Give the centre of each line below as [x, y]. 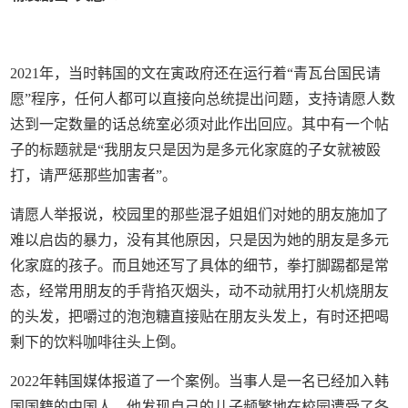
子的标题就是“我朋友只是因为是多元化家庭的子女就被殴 [196, 149]
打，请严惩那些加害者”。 [94, 175]
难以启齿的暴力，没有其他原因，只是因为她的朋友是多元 [200, 240]
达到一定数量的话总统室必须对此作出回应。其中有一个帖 [200, 124]
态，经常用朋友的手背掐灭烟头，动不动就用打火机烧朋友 [200, 291]
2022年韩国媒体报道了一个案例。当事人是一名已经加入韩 [200, 381]
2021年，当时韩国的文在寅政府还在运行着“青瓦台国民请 [196, 73]
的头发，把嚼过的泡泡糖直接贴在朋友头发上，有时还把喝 [200, 316]
